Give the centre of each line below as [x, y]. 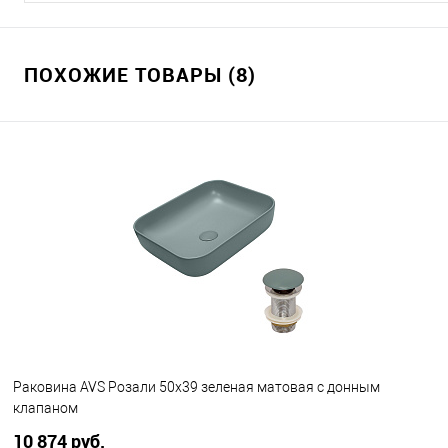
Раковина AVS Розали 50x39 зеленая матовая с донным [196, 387]
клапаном [45, 408]
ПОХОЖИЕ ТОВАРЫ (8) [140, 74]
